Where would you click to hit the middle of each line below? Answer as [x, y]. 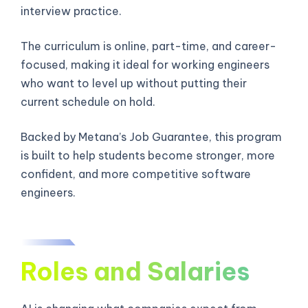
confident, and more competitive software [136, 174]
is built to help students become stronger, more [148, 155]
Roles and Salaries [135, 271]
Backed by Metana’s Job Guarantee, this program [151, 136]
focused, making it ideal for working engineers [145, 64]
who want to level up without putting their [134, 83]
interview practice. [71, 11]
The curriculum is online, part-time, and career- [148, 46]
